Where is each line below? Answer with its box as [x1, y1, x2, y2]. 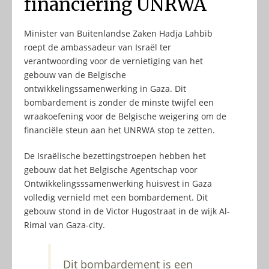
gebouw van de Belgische [24, 69, 126, 81]
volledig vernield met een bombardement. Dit [24, 192, 208, 204]
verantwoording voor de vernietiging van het [24, 55, 203, 67]
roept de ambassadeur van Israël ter [24, 41, 171, 53]
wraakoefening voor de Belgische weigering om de [24, 110, 226, 122]
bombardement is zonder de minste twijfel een [24, 97, 214, 109]
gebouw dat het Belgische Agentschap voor [24, 164, 198, 176]
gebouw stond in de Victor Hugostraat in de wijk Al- [24, 205, 230, 217]
